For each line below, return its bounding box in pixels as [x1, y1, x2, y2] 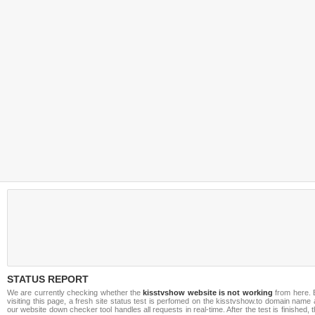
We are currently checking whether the [7, 288, 143, 297]
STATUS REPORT [7, 274, 89, 285]
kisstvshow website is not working [143, 288, 273, 297]
